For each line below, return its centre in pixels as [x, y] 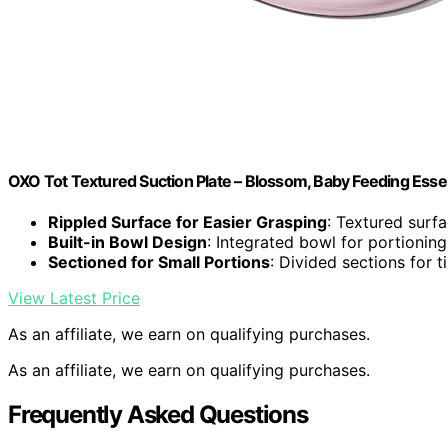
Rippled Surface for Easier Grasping [187, 222]
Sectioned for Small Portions [159, 262]
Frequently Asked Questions [158, 415]
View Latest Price [74, 298]
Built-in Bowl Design [127, 242]
